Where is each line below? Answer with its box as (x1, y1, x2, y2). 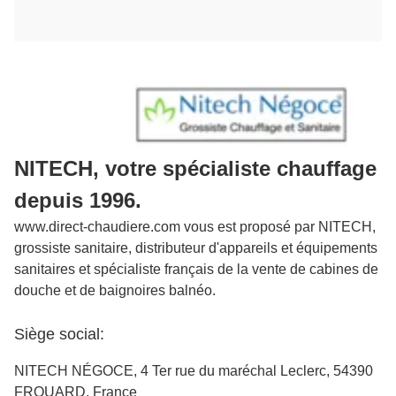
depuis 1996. (14, 188, 141, 213)
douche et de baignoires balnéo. (14, 283, 216, 299)
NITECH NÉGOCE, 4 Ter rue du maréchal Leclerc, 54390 (14, 363, 373, 379)
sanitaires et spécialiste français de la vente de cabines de (14, 262, 378, 278)
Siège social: (14, 325, 104, 344)
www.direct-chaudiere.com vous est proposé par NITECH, (14, 219, 376, 235)
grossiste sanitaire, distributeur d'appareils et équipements (14, 240, 377, 256)
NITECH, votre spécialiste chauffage (14, 156, 377, 181)
